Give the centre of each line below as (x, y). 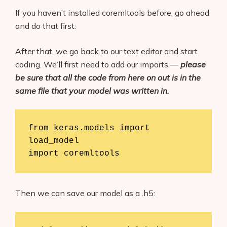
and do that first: (46, 26)
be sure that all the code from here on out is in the (108, 77)
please (193, 64)
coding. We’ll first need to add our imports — (98, 64)
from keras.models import (89, 128)
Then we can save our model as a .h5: (85, 193)
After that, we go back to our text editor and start (106, 51)
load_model (53, 141)
